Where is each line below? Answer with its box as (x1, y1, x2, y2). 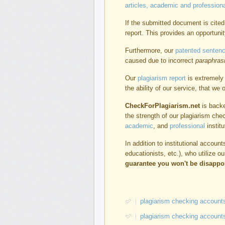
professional (170, 122, 205, 130)
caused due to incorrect (125, 57, 195, 64)
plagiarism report (138, 74, 186, 82)
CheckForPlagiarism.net (125, 102, 200, 109)
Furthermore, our (125, 47, 175, 54)
